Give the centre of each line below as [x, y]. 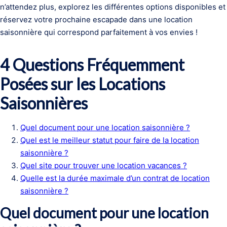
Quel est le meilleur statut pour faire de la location [110, 140]
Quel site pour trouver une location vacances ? [104, 165]
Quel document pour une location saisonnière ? [105, 127]
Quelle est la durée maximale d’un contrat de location [115, 178]
